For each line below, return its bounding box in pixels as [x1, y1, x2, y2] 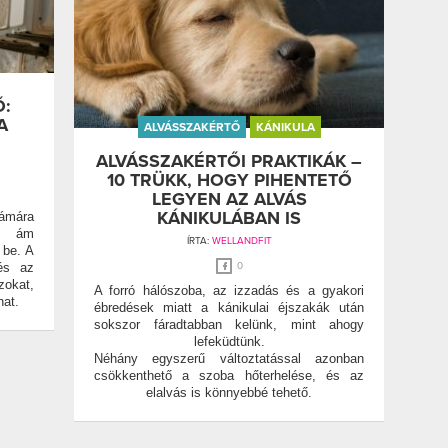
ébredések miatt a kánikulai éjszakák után [94, 300, 364, 316]
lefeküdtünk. [193, 334, 265, 350]
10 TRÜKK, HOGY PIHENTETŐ [106, 169, 352, 192]
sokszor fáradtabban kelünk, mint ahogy [94, 317, 364, 333]
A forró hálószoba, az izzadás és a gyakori [94, 283, 364, 299]
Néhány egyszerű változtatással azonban [94, 351, 364, 367]
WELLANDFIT [211, 235, 272, 248]
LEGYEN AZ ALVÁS [151, 188, 307, 211]
